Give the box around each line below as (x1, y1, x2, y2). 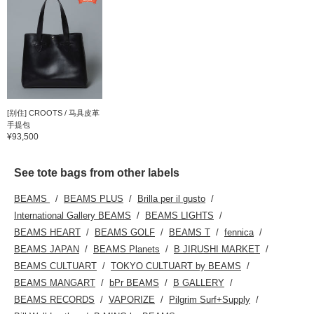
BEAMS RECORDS (14, 294, 95, 305)
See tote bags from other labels (14, 166, 179, 179)
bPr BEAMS (109, 277, 159, 288)
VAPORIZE (109, 294, 155, 305)
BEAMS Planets (93, 243, 160, 254)
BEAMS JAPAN (14, 243, 79, 254)
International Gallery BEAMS (14, 210, 131, 221)
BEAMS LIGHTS (145, 210, 214, 221)
